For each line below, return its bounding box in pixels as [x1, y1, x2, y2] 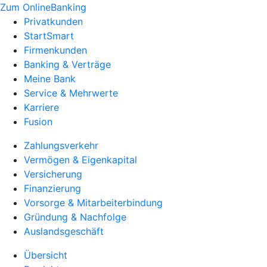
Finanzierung [24, 182, 81, 194]
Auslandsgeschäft [24, 225, 104, 237]
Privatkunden [24, 15, 83, 27]
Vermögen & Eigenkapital [24, 154, 137, 166]
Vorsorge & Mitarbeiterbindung [24, 197, 163, 209]
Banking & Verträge [24, 58, 111, 70]
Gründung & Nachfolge [24, 211, 126, 223]
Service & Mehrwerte [24, 87, 118, 99]
